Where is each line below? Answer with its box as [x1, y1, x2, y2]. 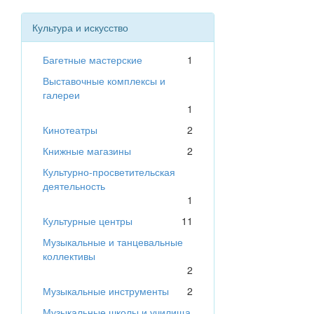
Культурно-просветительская [43, 165, 175, 179]
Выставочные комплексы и [43, 74, 165, 88]
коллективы [43, 249, 95, 264]
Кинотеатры [43, 123, 97, 137]
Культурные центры [43, 214, 132, 228]
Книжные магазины [43, 144, 131, 158]
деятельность [43, 179, 105, 193]
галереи [43, 88, 80, 102]
